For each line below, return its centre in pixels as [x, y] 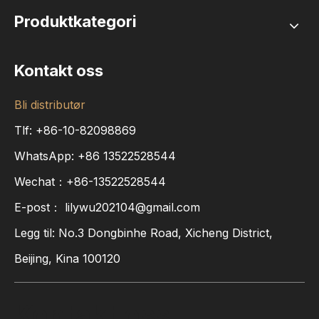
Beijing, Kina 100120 [67, 258]
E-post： [40, 207]
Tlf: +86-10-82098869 [75, 130]
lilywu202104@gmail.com [132, 207]
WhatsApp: [46, 156]
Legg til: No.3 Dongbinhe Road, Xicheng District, [143, 233]
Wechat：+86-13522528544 [90, 182]
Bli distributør [50, 105]
